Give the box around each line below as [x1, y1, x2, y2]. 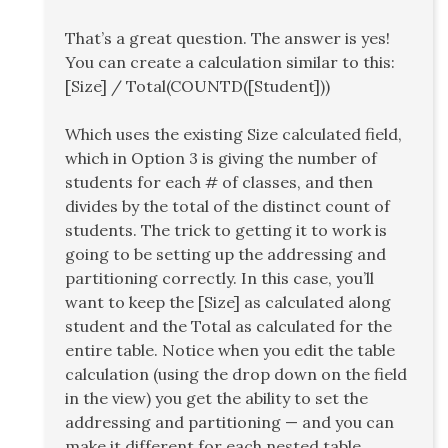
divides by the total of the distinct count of [65, 196, 390, 217]
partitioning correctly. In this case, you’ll [65, 268, 374, 289]
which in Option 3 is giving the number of [65, 148, 377, 169]
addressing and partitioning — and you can [65, 412, 394, 433]
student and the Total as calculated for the [65, 316, 392, 337]
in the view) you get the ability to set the [65, 388, 368, 409]
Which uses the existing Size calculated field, [65, 124, 402, 145]
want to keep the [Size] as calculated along [65, 292, 391, 313]
